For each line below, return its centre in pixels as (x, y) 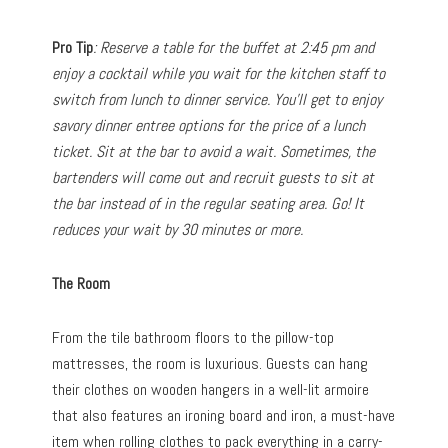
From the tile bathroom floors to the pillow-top (193, 338)
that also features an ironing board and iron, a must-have (224, 416)
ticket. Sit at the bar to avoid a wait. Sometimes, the (214, 152)
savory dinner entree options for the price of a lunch (209, 126)
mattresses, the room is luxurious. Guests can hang (210, 364)
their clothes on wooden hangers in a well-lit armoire (211, 390)
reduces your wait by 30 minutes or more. (178, 230)
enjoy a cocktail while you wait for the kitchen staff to (219, 74)
